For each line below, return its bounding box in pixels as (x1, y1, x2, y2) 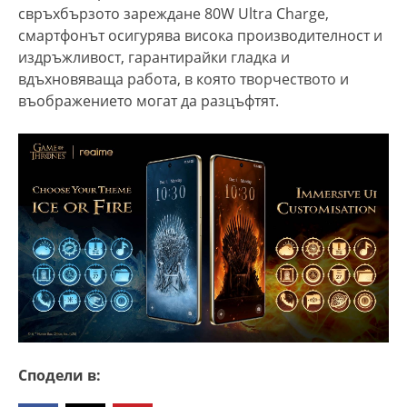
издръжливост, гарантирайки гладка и (18, 47, 290, 68)
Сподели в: (18, 364, 101, 385)
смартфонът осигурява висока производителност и (18, 25, 382, 46)
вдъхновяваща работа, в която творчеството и (18, 69, 349, 90)
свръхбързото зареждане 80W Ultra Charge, (18, 4, 329, 25)
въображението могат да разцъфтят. (18, 91, 279, 112)
